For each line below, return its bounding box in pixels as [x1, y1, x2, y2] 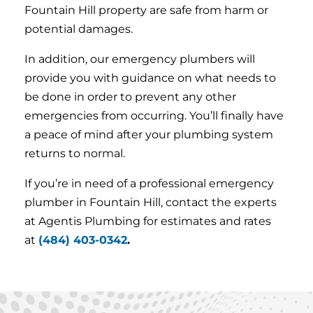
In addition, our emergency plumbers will [24, 52, 255, 66]
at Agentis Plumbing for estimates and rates [24, 214, 271, 228]
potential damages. [24, 22, 133, 36]
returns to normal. [24, 147, 125, 160]
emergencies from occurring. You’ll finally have [24, 109, 284, 122]
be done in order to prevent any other [24, 90, 236, 103]
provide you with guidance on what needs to [24, 71, 276, 85]
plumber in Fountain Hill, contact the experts [24, 196, 277, 209]
